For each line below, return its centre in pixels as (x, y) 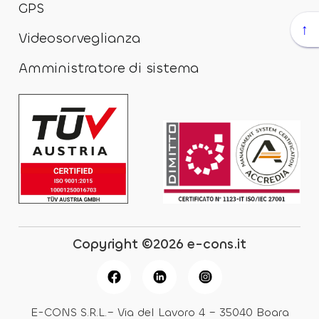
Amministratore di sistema (109, 68)
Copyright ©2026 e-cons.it (159, 244)
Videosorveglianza (80, 38)
